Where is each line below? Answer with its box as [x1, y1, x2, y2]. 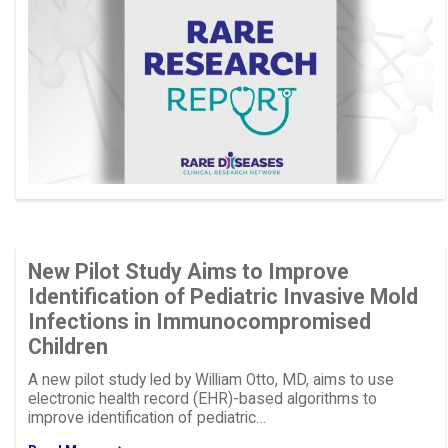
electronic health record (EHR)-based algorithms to [27, 390, 377, 409]
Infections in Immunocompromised [27, 309, 371, 335]
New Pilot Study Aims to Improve [27, 259, 349, 285]
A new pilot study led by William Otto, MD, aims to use [27, 371, 394, 390]
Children [27, 334, 108, 360]
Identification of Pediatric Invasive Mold [27, 284, 418, 310]
